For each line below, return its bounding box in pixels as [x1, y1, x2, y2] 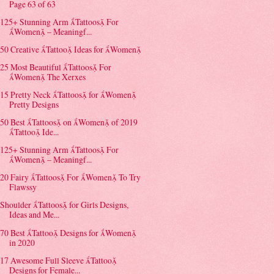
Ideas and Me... [9, 209, 60, 221]
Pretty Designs [9, 98, 59, 111]
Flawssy [9, 181, 37, 193]
